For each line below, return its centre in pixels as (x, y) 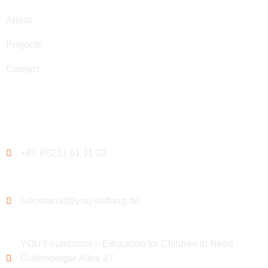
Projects (24, 44)
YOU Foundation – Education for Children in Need (127, 243)
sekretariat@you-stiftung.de (80, 200)
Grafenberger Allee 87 (67, 258)
